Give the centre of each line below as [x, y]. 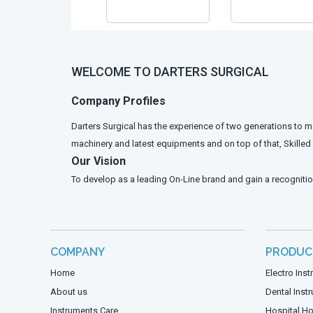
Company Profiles [118, 101]
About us [69, 292]
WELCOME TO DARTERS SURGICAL [170, 72]
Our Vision [99, 161]
